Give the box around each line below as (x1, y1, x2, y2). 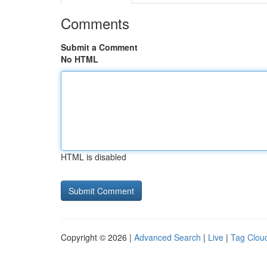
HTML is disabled (61, 151, 126, 163)
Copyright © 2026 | (61, 231, 134, 243)
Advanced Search (134, 231, 201, 243)
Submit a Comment (61, 41, 138, 53)
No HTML (61, 53, 98, 65)
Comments (61, 13, 129, 33)
